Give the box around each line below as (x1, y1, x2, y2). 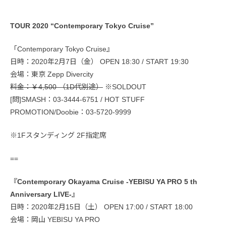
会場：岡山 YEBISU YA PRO (10, 215, 100, 224)
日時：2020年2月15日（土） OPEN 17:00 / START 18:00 (10, 203, 193, 211)
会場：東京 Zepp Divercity (10, 70, 93, 79)
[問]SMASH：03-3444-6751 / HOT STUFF (10, 95, 145, 104)
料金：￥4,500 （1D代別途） (10, 83, 103, 91)
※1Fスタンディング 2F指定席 (10, 131, 106, 140)
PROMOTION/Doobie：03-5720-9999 (10, 108, 131, 117)
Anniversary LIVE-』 (10, 190, 79, 199)
